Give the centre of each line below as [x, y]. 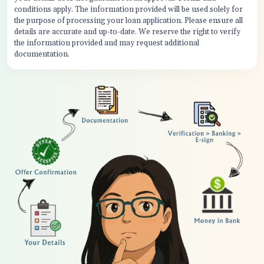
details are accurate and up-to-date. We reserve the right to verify [127, 32]
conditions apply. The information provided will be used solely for [128, 9]
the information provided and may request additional [107, 43]
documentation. [42, 54]
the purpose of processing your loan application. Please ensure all [128, 21]
